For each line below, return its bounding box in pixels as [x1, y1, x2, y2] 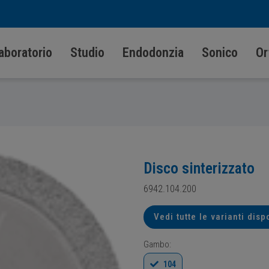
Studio [70, 45, 104, 60]
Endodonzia [122, 45, 184, 60]
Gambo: [144, 239, 171, 250]
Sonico [201, 45, 238, 60]
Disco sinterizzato [144, 159, 255, 177]
